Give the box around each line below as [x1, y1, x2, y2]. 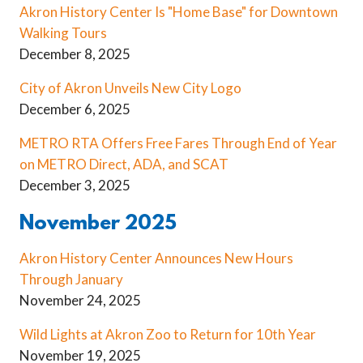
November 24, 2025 [19, 291, 141, 309]
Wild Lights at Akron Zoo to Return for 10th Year [19, 325, 316, 343]
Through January [19, 270, 123, 288]
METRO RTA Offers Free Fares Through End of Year [19, 135, 337, 152]
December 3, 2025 [19, 177, 130, 194]
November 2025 [19, 212, 177, 236]
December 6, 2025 [19, 100, 130, 118]
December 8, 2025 [19, 45, 130, 63]
